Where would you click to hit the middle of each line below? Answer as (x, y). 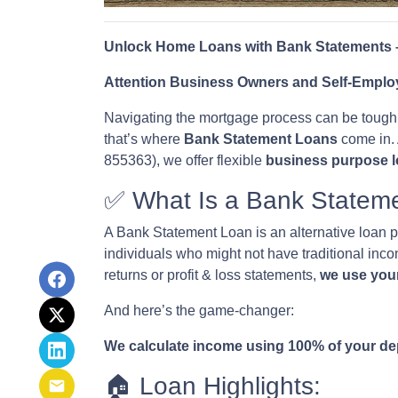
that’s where (144, 139)
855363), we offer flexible (185, 160)
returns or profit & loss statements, (212, 275)
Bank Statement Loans (261, 139)
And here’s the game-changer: (199, 310)
